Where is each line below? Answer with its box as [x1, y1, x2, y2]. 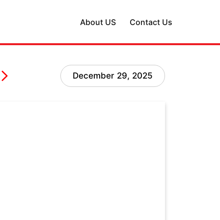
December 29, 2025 [73, 71, 153, 81]
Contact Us [130, 17, 172, 27]
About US [80, 17, 116, 27]
